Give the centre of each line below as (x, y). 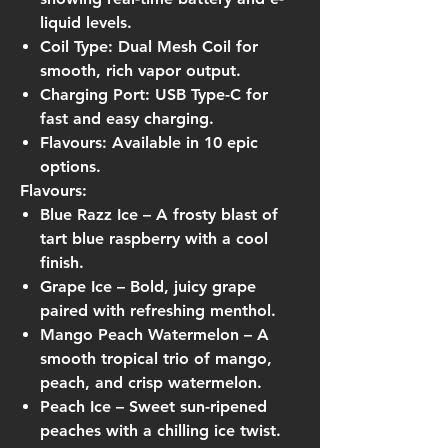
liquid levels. (86, 22)
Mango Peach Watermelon (139, 334)
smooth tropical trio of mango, (156, 358)
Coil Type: (76, 46)
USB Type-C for (209, 94)
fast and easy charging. (127, 118)
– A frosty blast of (208, 214)
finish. (62, 262)
